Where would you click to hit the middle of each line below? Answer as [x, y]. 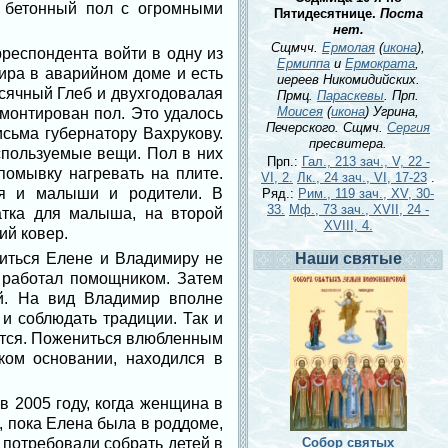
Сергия [408, 127]
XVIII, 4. [348, 225]
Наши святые [348, 258]
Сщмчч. [296, 47]
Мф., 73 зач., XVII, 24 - [359, 209]
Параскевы [350, 95]
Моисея [300, 111]
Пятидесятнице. [326, 13]
